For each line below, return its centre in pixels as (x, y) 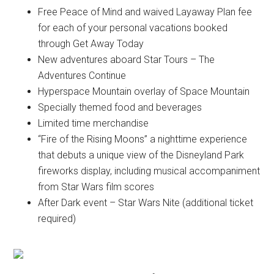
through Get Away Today (91, 43)
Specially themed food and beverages (120, 107)
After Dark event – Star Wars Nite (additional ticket (146, 202)
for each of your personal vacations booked (133, 28)
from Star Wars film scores (96, 187)
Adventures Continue (82, 75)
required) (57, 218)
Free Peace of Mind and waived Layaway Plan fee (145, 12)
